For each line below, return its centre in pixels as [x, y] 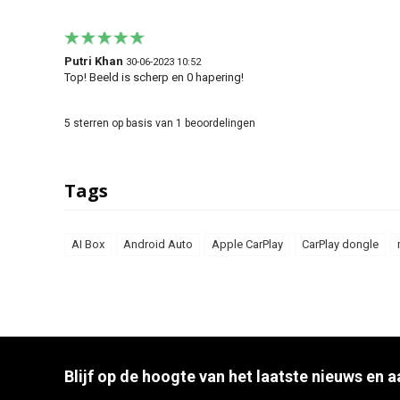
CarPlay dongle [340, 244]
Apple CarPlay [247, 244]
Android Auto [158, 244]
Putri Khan [94, 61]
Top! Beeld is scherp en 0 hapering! [154, 77]
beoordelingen [219, 123]
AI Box [88, 244]
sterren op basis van [123, 123]
